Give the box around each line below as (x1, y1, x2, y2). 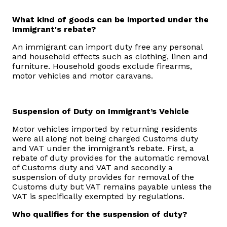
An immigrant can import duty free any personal (12, 42, 203, 52)
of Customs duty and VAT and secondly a (12, 163, 173, 173)
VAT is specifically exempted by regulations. (12, 192, 184, 202)
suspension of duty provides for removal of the (12, 172, 194, 182)
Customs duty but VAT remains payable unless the (12, 182, 212, 192)
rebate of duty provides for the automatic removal (12, 153, 208, 163)
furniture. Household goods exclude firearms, (12, 61, 192, 71)
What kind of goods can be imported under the (12, 15, 209, 25)
